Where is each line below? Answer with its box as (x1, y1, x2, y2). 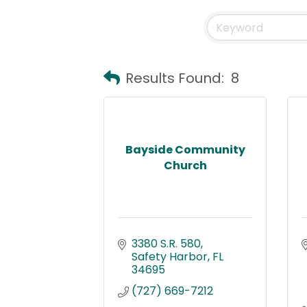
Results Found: (125, 68, 224, 88)
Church (163, 157, 207, 173)
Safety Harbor (132, 249, 208, 265)
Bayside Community (125, 141, 245, 158)
